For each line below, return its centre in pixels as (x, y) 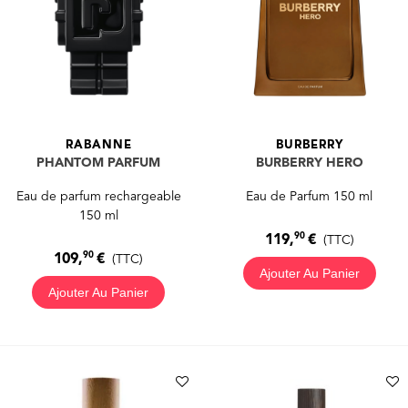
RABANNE (98, 145)
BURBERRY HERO (309, 163)
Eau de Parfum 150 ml (310, 196)
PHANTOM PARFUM (99, 163)
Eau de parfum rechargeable (98, 196)
